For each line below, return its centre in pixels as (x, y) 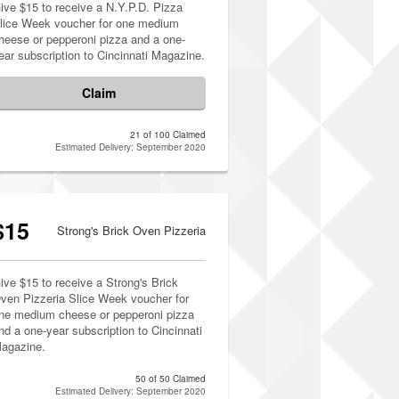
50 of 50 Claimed (171, 379)
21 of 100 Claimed (168, 134)
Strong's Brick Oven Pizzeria (131, 230)
